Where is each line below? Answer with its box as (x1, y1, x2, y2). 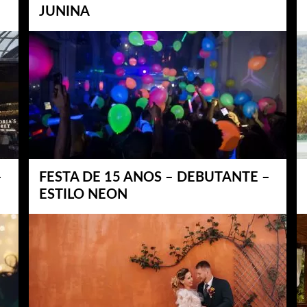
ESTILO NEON (39, 188, 127, 201)
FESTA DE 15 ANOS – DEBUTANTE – (39, 171, 270, 184)
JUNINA (39, 5, 90, 19)
